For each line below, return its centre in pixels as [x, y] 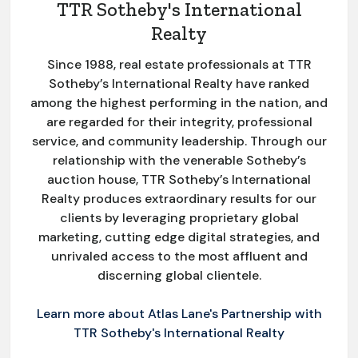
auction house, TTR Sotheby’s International [179, 179]
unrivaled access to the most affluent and [179, 256]
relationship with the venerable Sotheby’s [179, 160]
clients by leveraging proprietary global [179, 217]
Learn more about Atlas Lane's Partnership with [179, 313]
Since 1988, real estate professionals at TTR [179, 64]
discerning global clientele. [179, 275]
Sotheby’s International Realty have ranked [179, 83]
